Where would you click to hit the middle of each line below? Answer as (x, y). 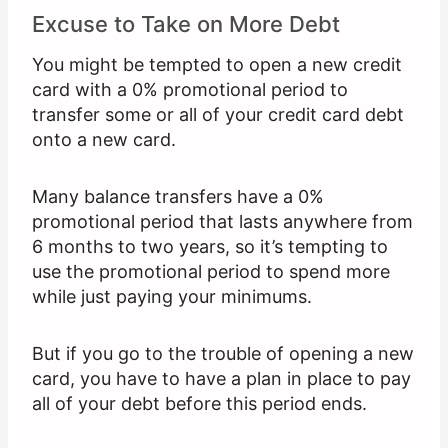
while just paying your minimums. (172, 297)
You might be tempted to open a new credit (217, 65)
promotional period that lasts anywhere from (222, 222)
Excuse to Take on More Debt (186, 24)
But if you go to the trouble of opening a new (223, 354)
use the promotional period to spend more (211, 272)
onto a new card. (104, 140)
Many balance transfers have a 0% (178, 197)
